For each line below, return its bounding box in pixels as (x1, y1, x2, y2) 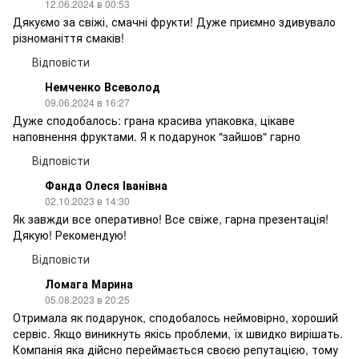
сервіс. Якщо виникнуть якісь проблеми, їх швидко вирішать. (13, 325, 343, 341)
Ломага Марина (45, 275, 133, 292)
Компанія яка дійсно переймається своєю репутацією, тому (13, 341, 338, 357)
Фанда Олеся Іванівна (45, 176, 167, 193)
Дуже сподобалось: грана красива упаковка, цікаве (13, 111, 295, 128)
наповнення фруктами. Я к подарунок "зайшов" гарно (13, 127, 301, 144)
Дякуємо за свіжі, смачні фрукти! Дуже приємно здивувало (13, 13, 336, 30)
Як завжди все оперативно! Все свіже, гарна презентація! (13, 210, 329, 227)
